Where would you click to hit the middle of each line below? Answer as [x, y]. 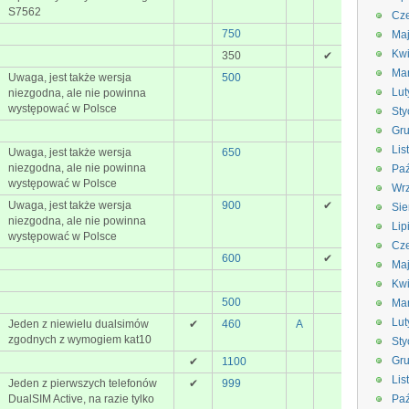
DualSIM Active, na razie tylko [81, 399]
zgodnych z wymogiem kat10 [80, 340]
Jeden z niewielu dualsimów [79, 324]
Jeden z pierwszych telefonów [83, 383]
